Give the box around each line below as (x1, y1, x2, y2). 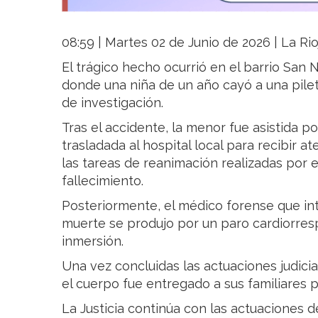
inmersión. (62, 234, 124, 249)
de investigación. (62, 95, 163, 111)
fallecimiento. (62, 173, 143, 189)
